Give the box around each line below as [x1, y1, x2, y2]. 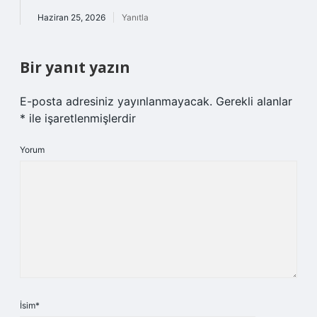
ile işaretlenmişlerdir [25, 111, 136, 125]
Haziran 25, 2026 [38, 12, 105, 23]
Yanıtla [122, 12, 149, 23]
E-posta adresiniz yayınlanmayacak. [20, 94, 212, 108]
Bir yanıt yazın [20, 57, 130, 77]
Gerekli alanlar [216, 94, 292, 108]
